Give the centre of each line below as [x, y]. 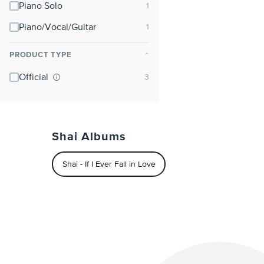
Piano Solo [41, 6]
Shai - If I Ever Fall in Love [109, 164]
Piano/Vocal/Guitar [57, 28]
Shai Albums [89, 137]
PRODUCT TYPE [41, 55]
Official [35, 78]
